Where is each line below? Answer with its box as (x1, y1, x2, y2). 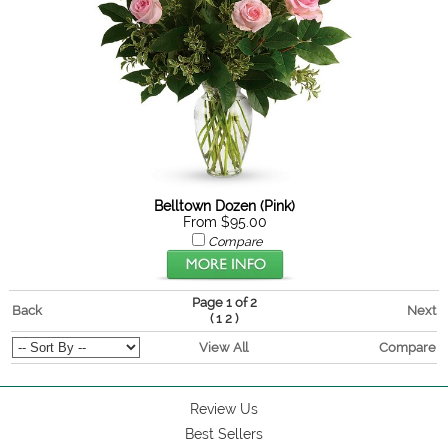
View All (198, 339, 248, 355)
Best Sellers (185, 426, 263, 442)
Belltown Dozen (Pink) (154, 198, 296, 214)
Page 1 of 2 (191, 294, 257, 310)
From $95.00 (182, 214, 267, 230)
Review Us (190, 401, 258, 417)
